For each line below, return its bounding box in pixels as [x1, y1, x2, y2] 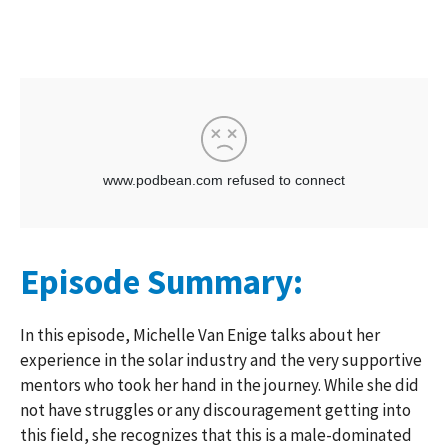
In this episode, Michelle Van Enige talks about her [20, 323, 380, 346]
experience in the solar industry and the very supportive [20, 348, 422, 371]
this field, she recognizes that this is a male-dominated [20, 423, 412, 446]
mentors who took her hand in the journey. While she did [20, 373, 419, 396]
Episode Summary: [20, 259, 303, 304]
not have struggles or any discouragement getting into [20, 398, 411, 421]
